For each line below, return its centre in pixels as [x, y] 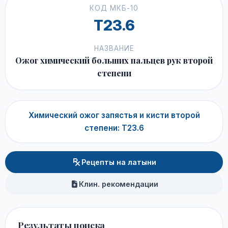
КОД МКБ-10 [114, 8]
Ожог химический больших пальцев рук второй [114, 60]
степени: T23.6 [114, 128]
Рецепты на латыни [119, 162]
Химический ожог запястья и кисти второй [114, 115]
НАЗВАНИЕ [114, 48]
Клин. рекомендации [119, 184]
